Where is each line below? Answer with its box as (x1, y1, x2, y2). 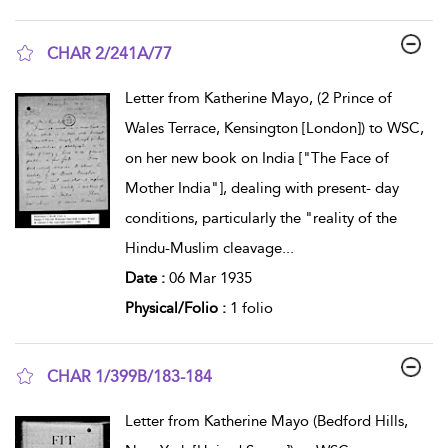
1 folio (229, 298, 273, 317)
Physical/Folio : (124, 298, 230, 317)
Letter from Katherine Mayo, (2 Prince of (124, 88, 392, 107)
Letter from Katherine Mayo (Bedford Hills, (124, 411, 408, 430)
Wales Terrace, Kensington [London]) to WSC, (124, 118, 424, 137)
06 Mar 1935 (168, 268, 252, 287)
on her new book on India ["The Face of (124, 148, 389, 167)
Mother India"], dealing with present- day (124, 178, 399, 197)
